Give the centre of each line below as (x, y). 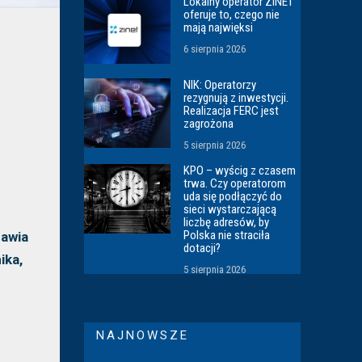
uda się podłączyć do (233, 197)
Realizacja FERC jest (232, 111)
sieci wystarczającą (230, 210)
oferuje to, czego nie (232, 14)
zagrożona (209, 124)
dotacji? (202, 248)
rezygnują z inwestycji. (236, 98)
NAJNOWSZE (143, 336)
